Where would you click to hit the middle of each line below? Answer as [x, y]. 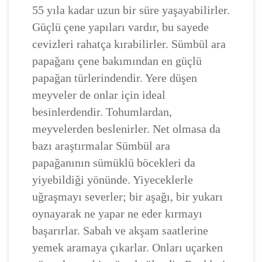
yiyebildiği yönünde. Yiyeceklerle [113, 180]
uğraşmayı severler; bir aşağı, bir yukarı [127, 197]
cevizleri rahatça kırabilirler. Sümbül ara [129, 44]
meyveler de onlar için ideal [99, 95]
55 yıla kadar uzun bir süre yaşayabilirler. [131, 10]
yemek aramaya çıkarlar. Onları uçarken [127, 248]
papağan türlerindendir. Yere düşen [115, 78]
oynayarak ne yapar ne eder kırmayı [117, 214]
